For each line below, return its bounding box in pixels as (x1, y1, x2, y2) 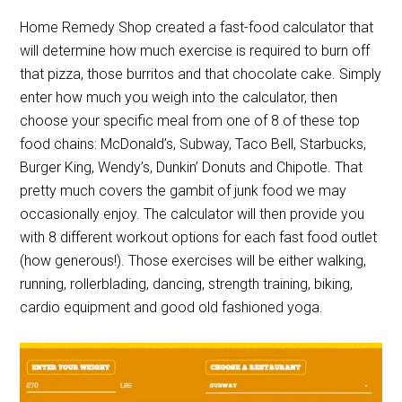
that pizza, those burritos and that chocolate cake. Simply (20, 66, 382, 83)
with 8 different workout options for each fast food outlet (20, 229, 378, 247)
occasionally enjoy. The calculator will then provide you (20, 205, 365, 223)
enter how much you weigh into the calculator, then (20, 89, 338, 107)
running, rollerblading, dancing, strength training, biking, (20, 275, 354, 293)
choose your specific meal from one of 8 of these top (20, 112, 361, 130)
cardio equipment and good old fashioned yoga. (20, 299, 324, 317)
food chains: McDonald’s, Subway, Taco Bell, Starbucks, (20, 135, 367, 153)
